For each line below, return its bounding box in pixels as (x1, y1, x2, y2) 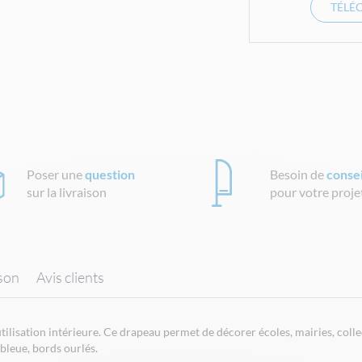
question (85, 166, 136, 182)
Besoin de (270, 166, 327, 182)
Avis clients (36, 268, 104, 286)
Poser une (27, 166, 86, 182)
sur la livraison (27, 183, 107, 200)
